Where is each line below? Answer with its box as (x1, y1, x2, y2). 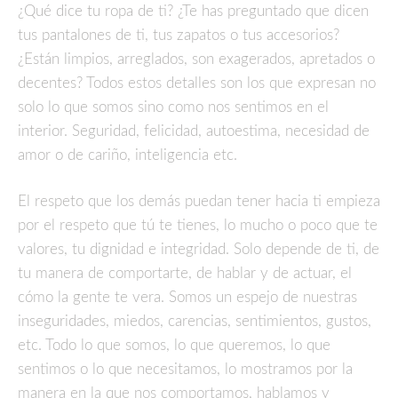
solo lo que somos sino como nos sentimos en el (18, 99, 329, 115)
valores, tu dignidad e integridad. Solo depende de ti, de (18, 242, 379, 258)
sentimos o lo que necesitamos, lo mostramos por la (18, 362, 353, 378)
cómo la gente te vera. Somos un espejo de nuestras (18, 290, 357, 306)
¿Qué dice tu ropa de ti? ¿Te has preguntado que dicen (18, 3, 369, 19)
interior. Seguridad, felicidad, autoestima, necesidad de (18, 123, 370, 139)
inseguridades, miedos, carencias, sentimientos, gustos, (18, 314, 371, 330)
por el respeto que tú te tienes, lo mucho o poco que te (18, 218, 378, 234)
